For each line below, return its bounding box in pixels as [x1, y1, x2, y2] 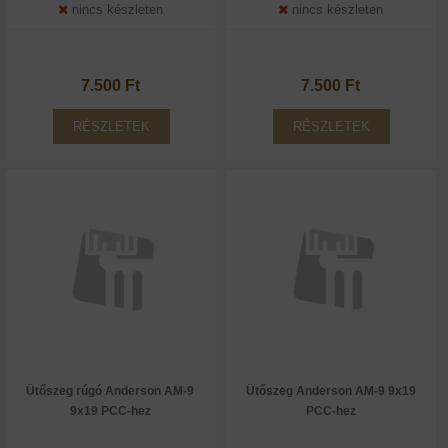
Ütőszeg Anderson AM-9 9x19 [245, 384, 416, 398]
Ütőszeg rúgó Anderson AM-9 [26, 384, 195, 398]
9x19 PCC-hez [69, 404, 151, 418]
